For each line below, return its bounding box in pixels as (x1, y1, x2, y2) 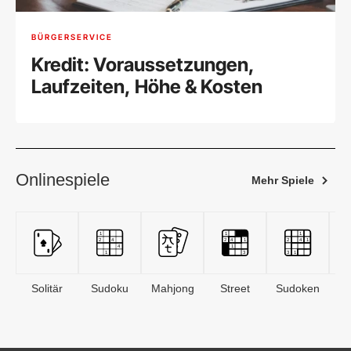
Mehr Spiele (251, 174, 314, 187)
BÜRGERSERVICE (31, 32, 113, 42)
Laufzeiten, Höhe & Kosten (31, 75, 262, 99)
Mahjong (150, 282, 194, 295)
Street (220, 282, 250, 295)
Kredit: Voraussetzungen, (31, 53, 255, 77)
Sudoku (91, 282, 128, 295)
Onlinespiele (16, 170, 110, 190)
